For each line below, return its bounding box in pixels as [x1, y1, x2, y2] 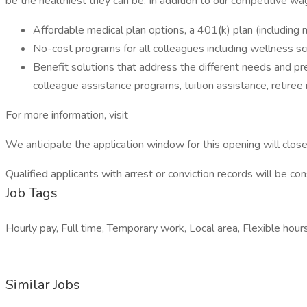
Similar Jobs [5, 275, 80, 294]
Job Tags [5, 184, 58, 202]
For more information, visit [5, 108, 128, 123]
